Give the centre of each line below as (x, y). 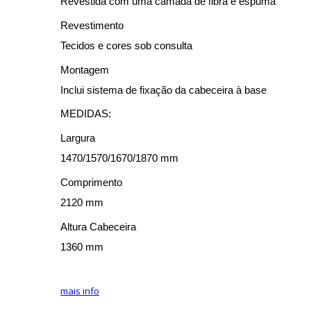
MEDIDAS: (86, 114)
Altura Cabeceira (98, 227)
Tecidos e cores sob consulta (126, 45)
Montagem (85, 70)
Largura (78, 138)
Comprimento (91, 182)
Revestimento (92, 25)
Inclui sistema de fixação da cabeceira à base (163, 90)
